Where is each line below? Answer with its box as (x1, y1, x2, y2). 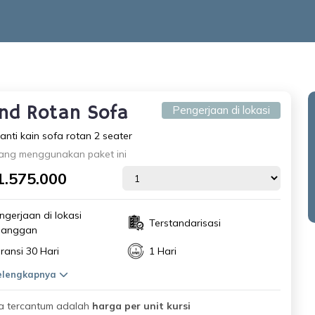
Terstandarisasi (148, 216, 221, 229)
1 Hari (148, 244, 176, 257)
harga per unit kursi (91, 300, 191, 312)
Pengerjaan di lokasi (172, 103, 270, 117)
